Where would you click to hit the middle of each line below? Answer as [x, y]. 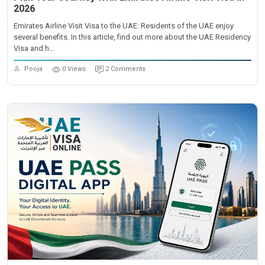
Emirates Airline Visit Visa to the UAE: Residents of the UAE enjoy [124, 26]
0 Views [74, 69]
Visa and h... [34, 48]
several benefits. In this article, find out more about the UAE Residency [132, 37]
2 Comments [125, 69]
